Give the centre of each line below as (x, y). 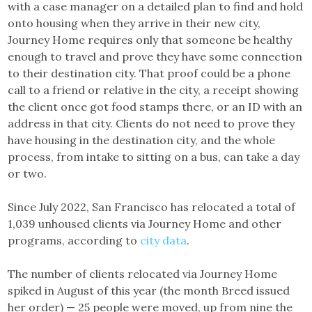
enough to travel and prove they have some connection (155, 56)
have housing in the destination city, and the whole (142, 140)
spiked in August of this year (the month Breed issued (149, 290)
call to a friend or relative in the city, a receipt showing (154, 89)
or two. (28, 173)
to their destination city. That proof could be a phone (149, 73)
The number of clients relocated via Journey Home (143, 273)
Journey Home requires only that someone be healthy (150, 39)
